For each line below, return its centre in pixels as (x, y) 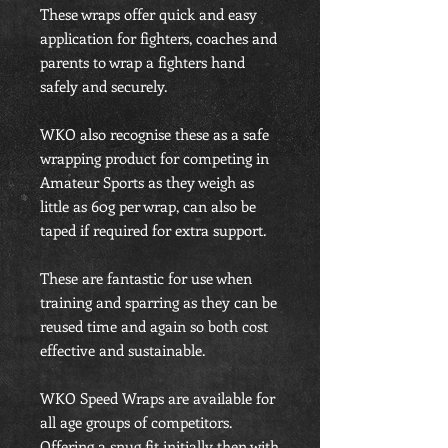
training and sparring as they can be (158, 302)
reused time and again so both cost (154, 326)
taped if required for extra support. (153, 230)
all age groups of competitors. (136, 422)
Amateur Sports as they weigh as (147, 182)
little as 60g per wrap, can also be (148, 206)
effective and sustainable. (122, 350)
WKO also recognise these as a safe (154, 134)
